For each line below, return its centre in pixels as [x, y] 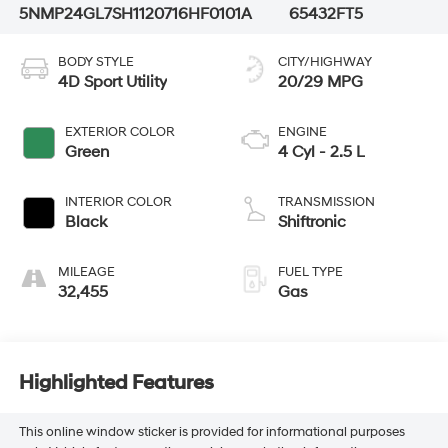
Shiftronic [312, 221]
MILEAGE [86, 271]
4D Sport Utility [112, 81]
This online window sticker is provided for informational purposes [211, 431]
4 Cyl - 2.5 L [321, 151]
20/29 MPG [320, 81]
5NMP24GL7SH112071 [98, 13]
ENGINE [302, 131]
